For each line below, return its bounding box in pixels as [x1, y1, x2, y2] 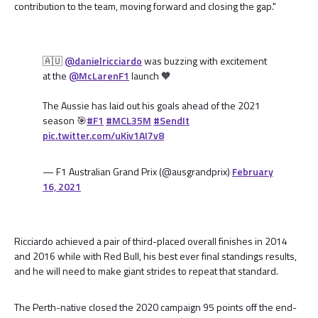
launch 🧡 [129, 68, 171, 83]
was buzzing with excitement [142, 53, 267, 68]
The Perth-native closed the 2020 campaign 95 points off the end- [14, 300, 297, 314]
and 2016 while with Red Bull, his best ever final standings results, [14, 248, 297, 263]
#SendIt [153, 113, 190, 128]
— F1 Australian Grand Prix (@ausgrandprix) [43, 164, 232, 179]
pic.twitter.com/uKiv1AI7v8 [43, 128, 164, 143]
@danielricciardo [65, 53, 142, 68]
